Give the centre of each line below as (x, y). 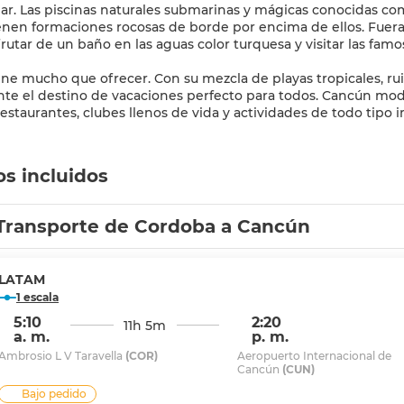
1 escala (41, 297)
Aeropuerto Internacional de (314, 356)
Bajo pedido (54, 394)
